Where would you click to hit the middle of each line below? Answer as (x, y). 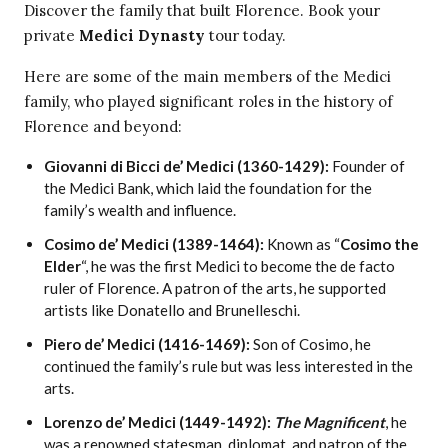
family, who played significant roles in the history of (208, 102)
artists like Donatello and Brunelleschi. (172, 310)
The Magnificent (329, 422)
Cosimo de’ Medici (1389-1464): (154, 244)
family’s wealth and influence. (140, 210)
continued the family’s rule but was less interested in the (228, 366)
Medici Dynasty (142, 36)
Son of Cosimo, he (310, 344)
